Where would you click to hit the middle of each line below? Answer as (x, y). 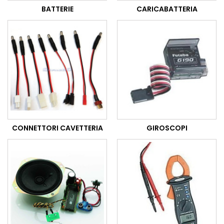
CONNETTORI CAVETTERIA (57, 128)
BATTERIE (57, 9)
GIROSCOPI (167, 128)
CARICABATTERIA (167, 9)
